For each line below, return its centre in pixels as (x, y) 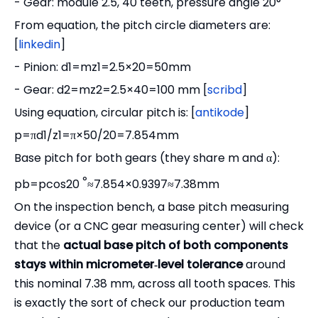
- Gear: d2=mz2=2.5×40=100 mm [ (111, 90)
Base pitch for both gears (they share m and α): (147, 158)
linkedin (39, 44)
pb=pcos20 (48, 185)
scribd (225, 90)
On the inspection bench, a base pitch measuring (152, 207)
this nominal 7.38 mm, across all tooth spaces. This (155, 284)
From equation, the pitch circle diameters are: (142, 25)
